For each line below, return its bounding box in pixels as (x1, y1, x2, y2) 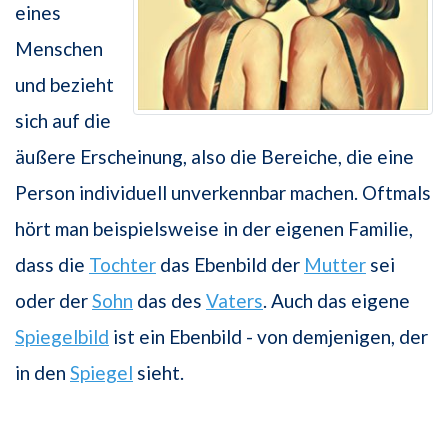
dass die (15, 253, 89, 277)
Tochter (89, 253, 156, 277)
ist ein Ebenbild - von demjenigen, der (109, 325, 428, 349)
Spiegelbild (15, 325, 109, 349)
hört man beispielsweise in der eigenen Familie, (15, 217, 413, 241)
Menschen (15, 37, 103, 61)
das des (133, 289, 206, 313)
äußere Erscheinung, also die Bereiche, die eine (15, 145, 414, 169)
